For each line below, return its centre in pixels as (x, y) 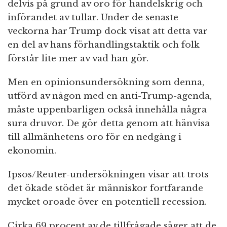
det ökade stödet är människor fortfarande (105, 188)
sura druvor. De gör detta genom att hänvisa (109, 124)
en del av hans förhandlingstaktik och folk (104, 45)
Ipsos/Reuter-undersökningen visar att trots (108, 175)
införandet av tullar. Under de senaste (93, 18)
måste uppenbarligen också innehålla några (107, 110)
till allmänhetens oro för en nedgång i (94, 137)
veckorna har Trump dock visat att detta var (108, 31)
